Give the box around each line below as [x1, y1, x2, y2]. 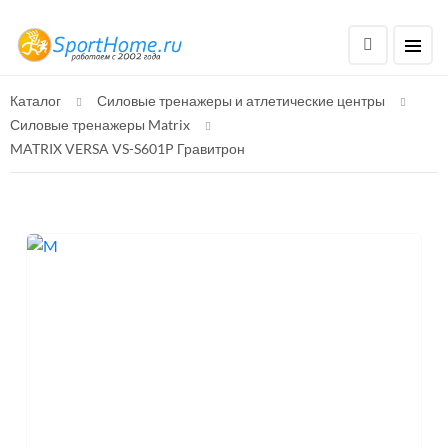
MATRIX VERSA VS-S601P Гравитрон [10, 140, 245, 157]
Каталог [10, 92, 61, 109]
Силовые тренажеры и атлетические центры [97, 92, 385, 109]
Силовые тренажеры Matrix [10, 116, 190, 133]
